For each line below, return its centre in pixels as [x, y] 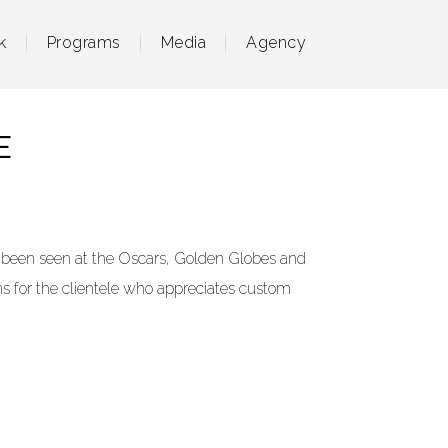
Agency [276, 42]
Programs [83, 42]
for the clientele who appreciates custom [150, 288]
